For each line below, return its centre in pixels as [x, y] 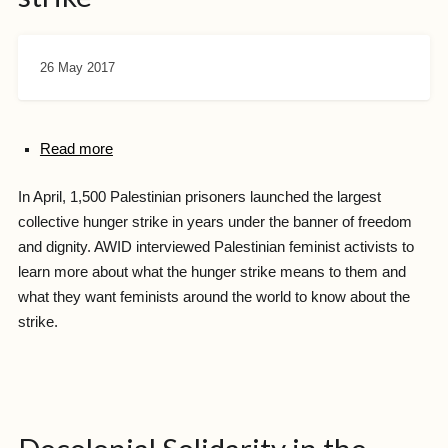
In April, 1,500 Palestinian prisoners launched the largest [199, 196]
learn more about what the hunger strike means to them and [211, 271]
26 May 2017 [77, 67]
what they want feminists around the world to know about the [213, 296]
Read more [76, 149]
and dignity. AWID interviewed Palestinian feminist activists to [215, 246]
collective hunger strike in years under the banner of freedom [214, 221]
